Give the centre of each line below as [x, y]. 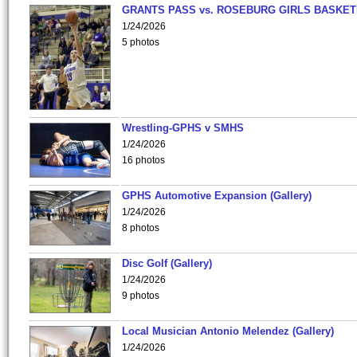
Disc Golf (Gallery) [167, 263]
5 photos [141, 42]
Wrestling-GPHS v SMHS [183, 128]
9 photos [141, 296]
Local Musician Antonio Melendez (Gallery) [228, 331]
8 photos [141, 228]
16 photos [143, 160]
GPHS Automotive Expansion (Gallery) [217, 196]
